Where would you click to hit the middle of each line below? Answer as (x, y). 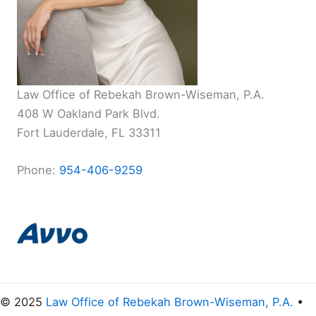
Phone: (38, 170)
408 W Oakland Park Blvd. (89, 113)
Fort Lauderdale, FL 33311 (89, 132)
